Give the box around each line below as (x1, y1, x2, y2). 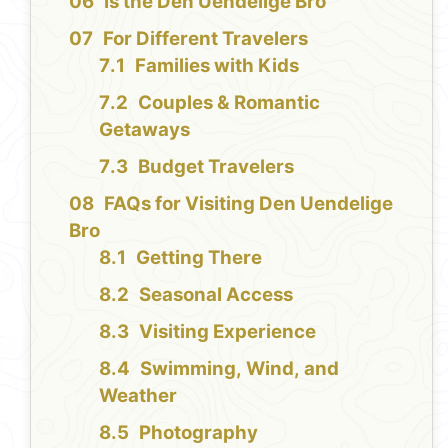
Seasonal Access (139, 283, 294, 307)
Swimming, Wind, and (140, 357, 340, 381)
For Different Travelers (103, 27, 309, 51)
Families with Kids (135, 54, 300, 78)
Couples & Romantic (138, 91, 321, 115)
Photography (139, 421, 259, 445)
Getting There (136, 246, 263, 270)
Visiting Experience (139, 320, 317, 344)
